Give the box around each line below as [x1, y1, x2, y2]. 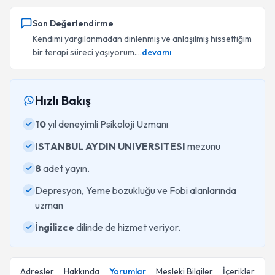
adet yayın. [41, 162, 90, 174]
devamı [142, 47, 171, 58]
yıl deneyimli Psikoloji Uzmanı [46, 118, 168, 130]
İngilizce [35, 221, 74, 233]
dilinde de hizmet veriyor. [74, 221, 180, 233]
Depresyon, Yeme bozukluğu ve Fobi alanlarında [35, 184, 236, 196]
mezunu [185, 140, 220, 152]
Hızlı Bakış [35, 93, 91, 108]
